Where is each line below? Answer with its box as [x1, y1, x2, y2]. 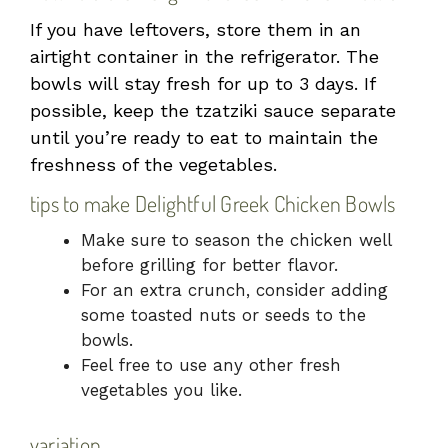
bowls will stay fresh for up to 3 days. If [30, 73, 375, 95]
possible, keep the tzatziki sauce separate [30, 100, 396, 122]
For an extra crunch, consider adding [81, 280, 388, 301]
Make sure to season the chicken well [81, 230, 391, 251]
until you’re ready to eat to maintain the [30, 127, 378, 149]
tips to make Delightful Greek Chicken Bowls [30, 189, 396, 218]
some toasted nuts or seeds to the [81, 305, 366, 326]
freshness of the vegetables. [30, 154, 277, 176]
